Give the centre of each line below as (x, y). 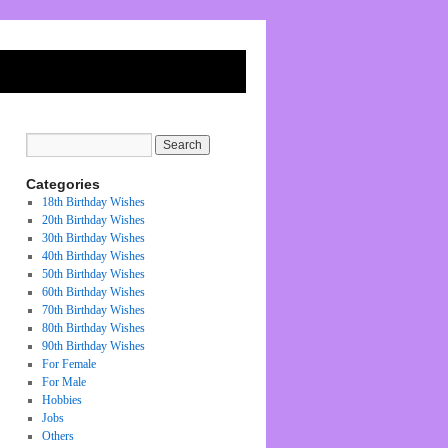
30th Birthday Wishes (93, 238)
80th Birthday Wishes (93, 328)
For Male (63, 382)
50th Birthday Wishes (93, 274)
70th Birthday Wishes (93, 310)
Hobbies (61, 400)
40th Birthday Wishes (93, 256)
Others (57, 436)
